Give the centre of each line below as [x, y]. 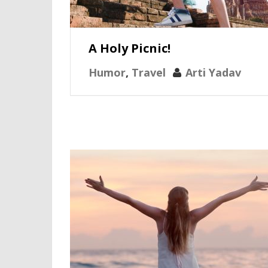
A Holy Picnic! [130, 48]
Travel [149, 72]
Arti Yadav [213, 72]
